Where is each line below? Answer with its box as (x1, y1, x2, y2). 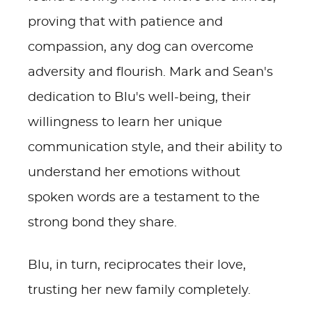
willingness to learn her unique (28, 116, 222, 129)
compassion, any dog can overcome (28, 41, 253, 54)
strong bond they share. (28, 217, 177, 229)
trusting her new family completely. (28, 284, 251, 297)
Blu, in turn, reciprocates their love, (28, 259, 246, 272)
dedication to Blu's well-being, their (28, 91, 251, 104)
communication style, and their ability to (28, 141, 282, 154)
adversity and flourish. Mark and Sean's (28, 66, 273, 79)
